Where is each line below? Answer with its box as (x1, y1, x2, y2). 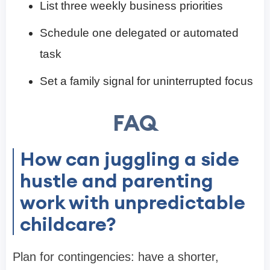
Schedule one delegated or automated (40, 27, 239, 40)
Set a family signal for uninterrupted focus (40, 75, 253, 88)
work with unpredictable (20, 190, 245, 215)
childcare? (20, 212, 116, 237)
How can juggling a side (20, 146, 239, 172)
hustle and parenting (20, 168, 213, 193)
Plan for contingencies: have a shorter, (13, 250, 219, 264)
